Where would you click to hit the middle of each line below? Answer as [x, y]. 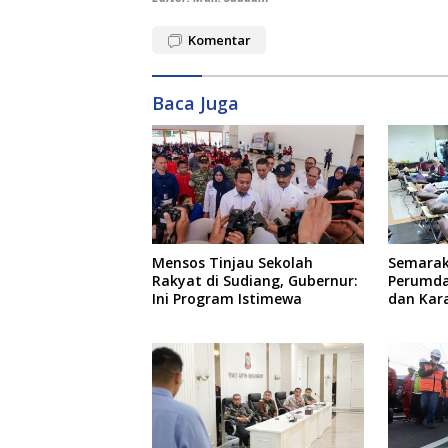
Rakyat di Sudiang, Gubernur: [255, 281]
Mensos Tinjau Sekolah [232, 263]
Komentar [219, 40]
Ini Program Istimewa [227, 299]
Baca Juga [195, 103]
